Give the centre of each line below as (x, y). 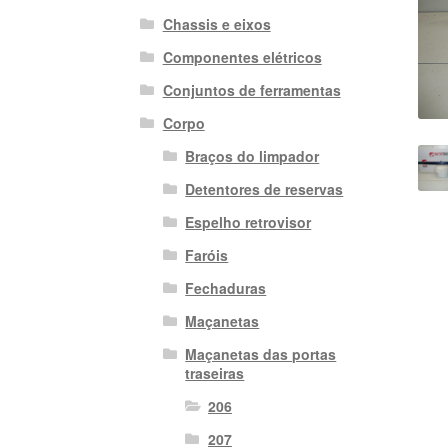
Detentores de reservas (264, 188)
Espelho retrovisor (248, 221)
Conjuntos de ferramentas (251, 89)
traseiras (215, 372)
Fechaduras (226, 287)
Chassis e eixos (216, 23)
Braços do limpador (252, 155)
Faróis (207, 254)
